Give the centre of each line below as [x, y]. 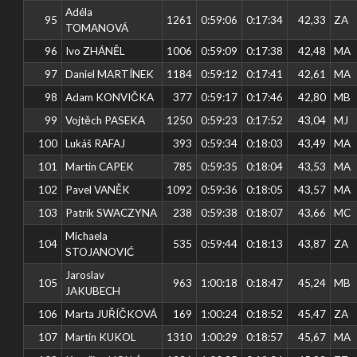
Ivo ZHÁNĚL [95, 51]
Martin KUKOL [101, 337]
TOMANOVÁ [97, 27]
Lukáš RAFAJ [96, 143]
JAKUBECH [93, 290]
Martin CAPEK [100, 166]
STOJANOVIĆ [100, 251]
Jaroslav [85, 275]
